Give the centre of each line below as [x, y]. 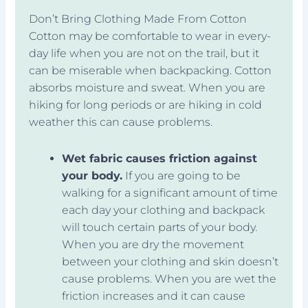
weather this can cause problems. [121, 122]
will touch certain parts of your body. [160, 227]
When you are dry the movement [153, 244]
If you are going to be [182, 175]
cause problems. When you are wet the [169, 278]
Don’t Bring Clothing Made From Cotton [138, 19]
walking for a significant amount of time [170, 192]
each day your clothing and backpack [164, 210]
